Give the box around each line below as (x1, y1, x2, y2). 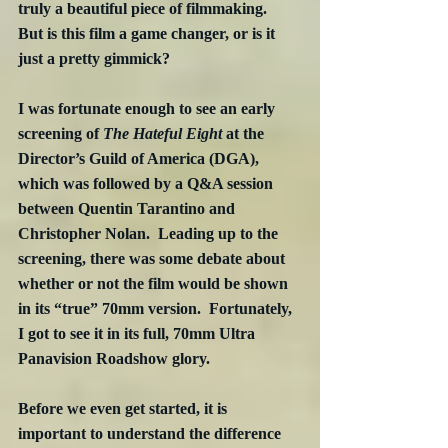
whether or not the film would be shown (18, 275, 292, 293)
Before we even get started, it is (18, 400, 231, 418)
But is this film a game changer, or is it (18, 25, 279, 43)
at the (222, 125, 268, 143)
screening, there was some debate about (18, 250, 289, 268)
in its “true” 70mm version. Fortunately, (18, 300, 296, 318)
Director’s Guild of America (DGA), (18, 150, 263, 168)
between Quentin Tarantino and (18, 200, 239, 218)
